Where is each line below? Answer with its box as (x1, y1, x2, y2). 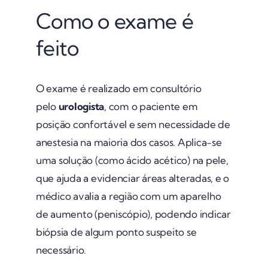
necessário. (35, 243, 87, 256)
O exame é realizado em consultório (35, 81, 202, 95)
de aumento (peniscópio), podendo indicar (35, 207, 231, 220)
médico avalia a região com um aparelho (35, 189, 221, 202)
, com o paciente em (104, 99, 198, 112)
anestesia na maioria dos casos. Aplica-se (35, 135, 222, 148)
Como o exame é (35, 7, 194, 34)
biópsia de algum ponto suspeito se (35, 225, 197, 238)
